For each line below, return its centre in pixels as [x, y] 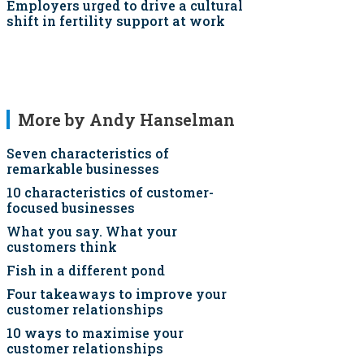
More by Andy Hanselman [126, 119]
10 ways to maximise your [95, 333]
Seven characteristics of [88, 153]
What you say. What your [92, 231]
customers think [62, 247]
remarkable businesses [83, 169]
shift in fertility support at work [116, 21]
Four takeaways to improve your [117, 294]
